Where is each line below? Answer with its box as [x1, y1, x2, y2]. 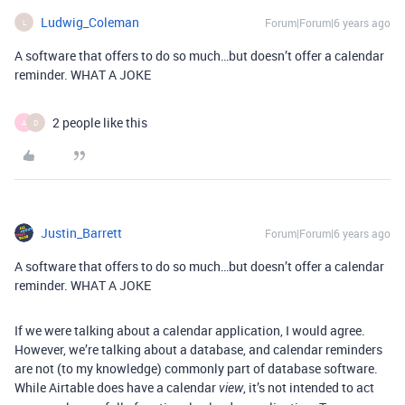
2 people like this [52, 114, 147, 131]
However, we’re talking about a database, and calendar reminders [14, 341, 382, 358]
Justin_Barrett [41, 224, 122, 241]
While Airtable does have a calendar [14, 379, 219, 396]
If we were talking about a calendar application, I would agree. [14, 322, 365, 339]
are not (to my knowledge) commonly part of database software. [14, 360, 378, 377]
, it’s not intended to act [243, 379, 374, 396]
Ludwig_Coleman [41, 14, 139, 31]
